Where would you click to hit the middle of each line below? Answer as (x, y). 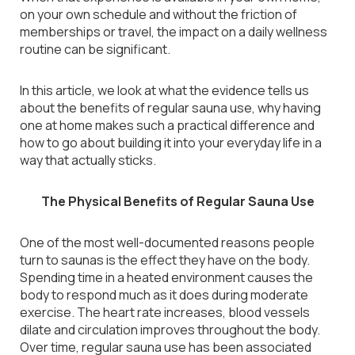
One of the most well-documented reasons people (167, 242)
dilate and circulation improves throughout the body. (170, 330)
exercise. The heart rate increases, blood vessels (165, 312)
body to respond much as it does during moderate (164, 295)
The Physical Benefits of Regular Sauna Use (177, 201)
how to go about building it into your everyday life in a (171, 143)
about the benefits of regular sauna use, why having (170, 108)
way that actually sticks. (88, 160)
